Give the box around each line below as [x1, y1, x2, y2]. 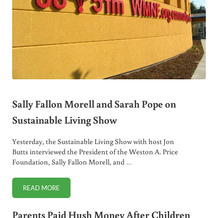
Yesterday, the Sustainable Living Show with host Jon [12, 137, 174, 146]
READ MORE [22, 184, 60, 192]
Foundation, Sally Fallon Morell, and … [12, 157, 132, 167]
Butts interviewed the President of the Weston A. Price [12, 147, 178, 157]
